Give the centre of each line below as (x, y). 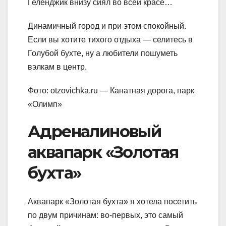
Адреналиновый (95, 132)
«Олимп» (45, 104)
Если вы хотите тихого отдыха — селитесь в (110, 40)
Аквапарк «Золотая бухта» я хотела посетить (112, 201)
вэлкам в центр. (57, 67)
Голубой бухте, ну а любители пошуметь (103, 53)
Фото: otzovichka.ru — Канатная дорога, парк (111, 91)
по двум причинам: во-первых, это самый (105, 215)
